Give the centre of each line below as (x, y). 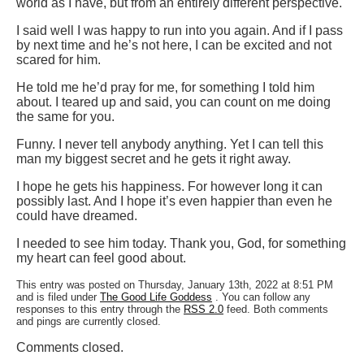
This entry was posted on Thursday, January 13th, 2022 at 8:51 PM (175, 285)
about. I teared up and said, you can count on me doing (173, 102)
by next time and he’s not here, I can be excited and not (174, 45)
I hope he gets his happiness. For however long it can (169, 187)
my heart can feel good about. (101, 258)
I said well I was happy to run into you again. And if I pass (180, 31)
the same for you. (65, 117)
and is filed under (56, 297)
